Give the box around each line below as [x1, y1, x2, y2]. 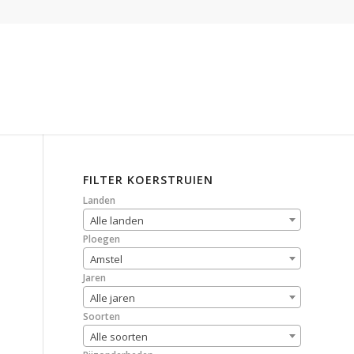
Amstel [90, 252, 123, 266]
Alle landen [90, 213, 145, 228]
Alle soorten [90, 330, 149, 344]
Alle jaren [90, 291, 136, 305]
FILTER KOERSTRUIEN [83, 172, 214, 187]
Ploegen [83, 232, 121, 246]
